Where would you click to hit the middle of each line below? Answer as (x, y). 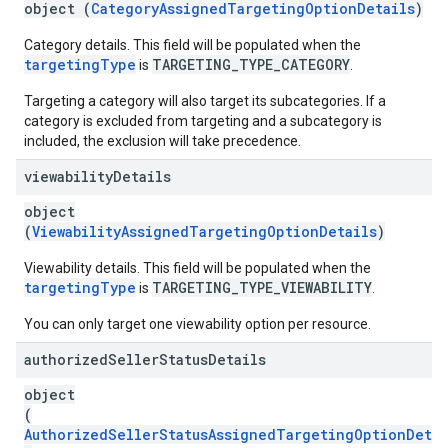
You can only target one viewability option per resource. (197, 324)
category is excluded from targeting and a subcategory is (203, 121)
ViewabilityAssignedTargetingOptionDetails (204, 231)
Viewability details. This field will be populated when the (197, 268)
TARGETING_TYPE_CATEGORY (251, 64)
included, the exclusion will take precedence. (162, 141)
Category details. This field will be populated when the (192, 45)
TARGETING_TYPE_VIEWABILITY (262, 287)
